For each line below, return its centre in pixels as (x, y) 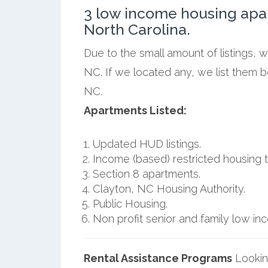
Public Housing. (130, 203)
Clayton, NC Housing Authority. (169, 188)
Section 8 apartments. (146, 173)
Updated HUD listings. (147, 144)
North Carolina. (137, 29)
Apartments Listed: (135, 110)
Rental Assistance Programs (158, 258)
